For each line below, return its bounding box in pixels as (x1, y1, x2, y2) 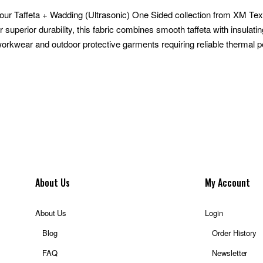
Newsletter (212, 247, 248, 258)
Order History (212, 227, 257, 238)
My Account (205, 176, 251, 190)
